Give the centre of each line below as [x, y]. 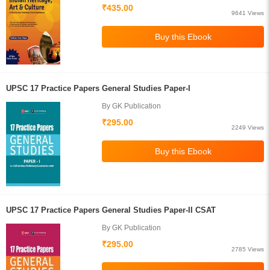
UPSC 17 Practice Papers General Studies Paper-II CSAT [111, 210]
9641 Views [248, 13]
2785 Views [248, 249]
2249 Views [248, 127]
